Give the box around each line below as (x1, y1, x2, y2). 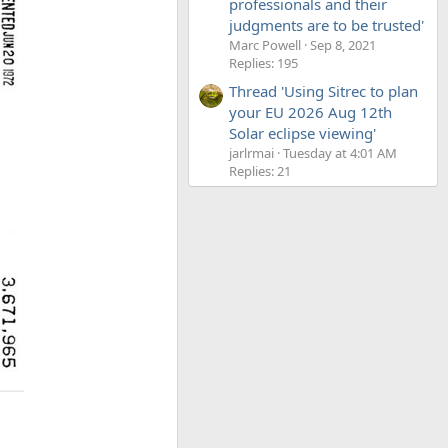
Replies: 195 (229, 53, 298, 72)
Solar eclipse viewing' (229, 123, 376, 144)
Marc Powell (229, 35, 301, 54)
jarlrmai (229, 144, 274, 163)
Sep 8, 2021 (310, 35, 376, 54)
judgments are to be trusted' (229, 14, 424, 35)
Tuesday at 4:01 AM (283, 144, 397, 163)
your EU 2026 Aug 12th (229, 102, 392, 123)
